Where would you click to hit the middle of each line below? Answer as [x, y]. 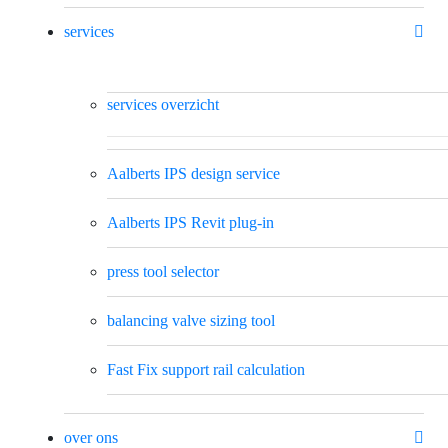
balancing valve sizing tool [191, 320]
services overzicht [163, 104]
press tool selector [163, 271]
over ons [91, 437]
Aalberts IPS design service [193, 173]
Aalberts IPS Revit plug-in [190, 222]
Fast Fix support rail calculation [206, 369]
